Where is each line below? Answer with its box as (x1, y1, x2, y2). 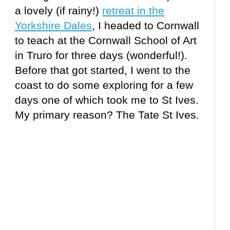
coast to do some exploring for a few (15, 79, 194, 91)
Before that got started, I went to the (15, 64, 191, 76)
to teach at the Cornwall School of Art (15, 34, 197, 47)
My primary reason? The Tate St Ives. (15, 109, 200, 121)
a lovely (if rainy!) (15, 5, 103, 17)
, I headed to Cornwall (92, 20, 200, 32)
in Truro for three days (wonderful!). (15, 49, 188, 62)
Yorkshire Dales (15, 20, 92, 32)
